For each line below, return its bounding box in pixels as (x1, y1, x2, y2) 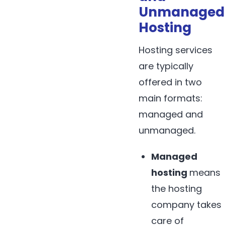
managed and (139, 108, 203, 121)
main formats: (139, 92, 202, 105)
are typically (139, 60, 193, 73)
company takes (151, 198, 222, 211)
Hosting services (139, 44, 212, 57)
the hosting (151, 182, 202, 195)
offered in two (139, 76, 202, 89)
